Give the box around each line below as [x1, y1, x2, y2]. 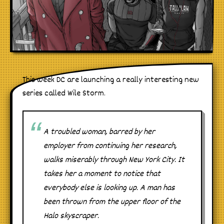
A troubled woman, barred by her [43, 126, 155, 139]
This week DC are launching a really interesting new [22, 74, 199, 87]
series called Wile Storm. [22, 87, 105, 100]
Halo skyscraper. [43, 210, 99, 223]
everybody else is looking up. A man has [43, 182, 175, 195]
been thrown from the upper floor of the [43, 196, 180, 209]
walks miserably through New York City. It [43, 154, 184, 167]
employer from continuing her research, [43, 140, 176, 153]
